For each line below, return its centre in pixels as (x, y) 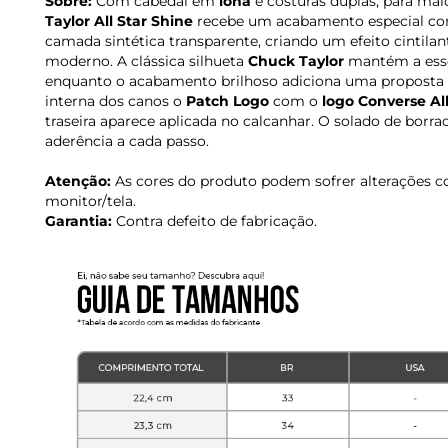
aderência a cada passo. (127, 141)
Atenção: (78, 181)
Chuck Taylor (296, 61)
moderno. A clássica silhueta (146, 61)
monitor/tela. (90, 201)
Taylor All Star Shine (119, 21)
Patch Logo (227, 101)
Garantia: (78, 221)
